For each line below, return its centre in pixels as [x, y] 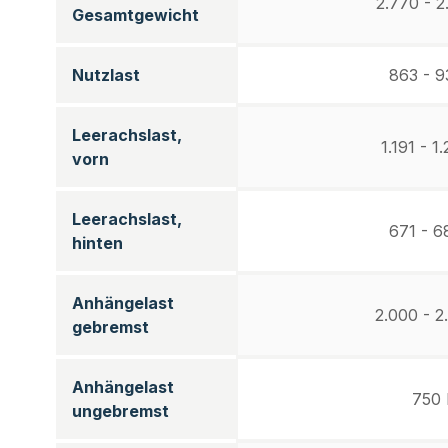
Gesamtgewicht [135, 15]
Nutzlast [106, 75]
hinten [97, 243]
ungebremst [120, 411]
